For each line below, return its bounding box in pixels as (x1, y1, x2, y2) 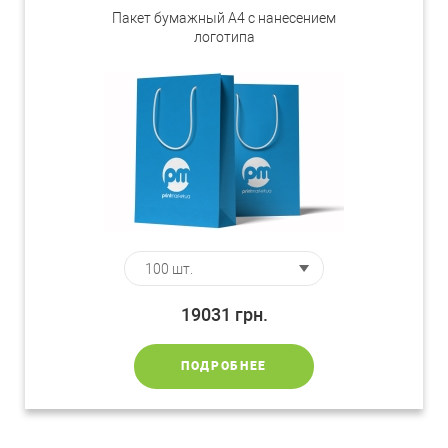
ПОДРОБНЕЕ (180, 359, 268, 374)
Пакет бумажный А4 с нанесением (112, 10, 336, 27)
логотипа (193, 29, 255, 46)
